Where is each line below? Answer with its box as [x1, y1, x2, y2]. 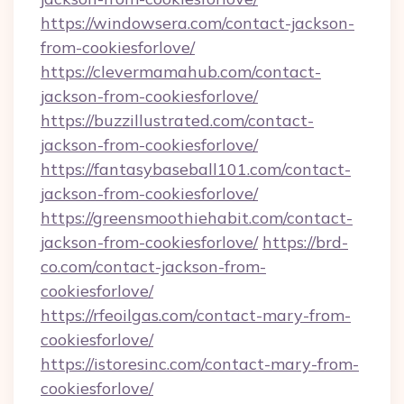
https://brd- [262, 232, 348, 252]
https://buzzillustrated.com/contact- [41, 110, 314, 131]
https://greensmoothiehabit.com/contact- [41, 207, 353, 228]
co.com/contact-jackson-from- [41, 256, 266, 277]
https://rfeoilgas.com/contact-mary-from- [41, 305, 351, 326]
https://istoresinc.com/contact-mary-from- [41, 353, 359, 374]
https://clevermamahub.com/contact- [41, 61, 321, 82]
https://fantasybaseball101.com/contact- [41, 159, 351, 179]
